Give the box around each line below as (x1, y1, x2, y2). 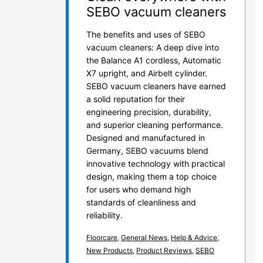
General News (121, 233, 167, 242)
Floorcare (86, 233, 117, 242)
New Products (86, 246, 133, 255)
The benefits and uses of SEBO (86, 29, 205, 40)
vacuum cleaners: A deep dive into (86, 42, 219, 53)
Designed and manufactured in (86, 133, 205, 143)
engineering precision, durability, (86, 107, 211, 117)
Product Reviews (136, 246, 192, 255)
